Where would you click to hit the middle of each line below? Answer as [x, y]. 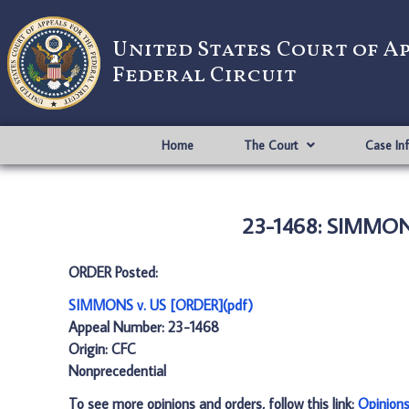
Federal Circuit [204, 76]
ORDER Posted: [113, 272]
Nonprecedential [117, 371]
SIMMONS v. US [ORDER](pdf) [161, 305]
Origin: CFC [102, 349]
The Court [270, 145]
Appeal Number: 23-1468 [144, 327]
